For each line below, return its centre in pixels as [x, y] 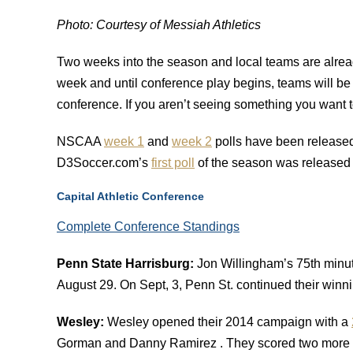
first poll [173, 163]
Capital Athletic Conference [132, 196]
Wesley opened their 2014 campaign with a [229, 322]
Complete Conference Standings [148, 227]
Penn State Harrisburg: [127, 264]
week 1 [124, 141]
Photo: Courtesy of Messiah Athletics [159, 25]
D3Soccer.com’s [104, 163]
